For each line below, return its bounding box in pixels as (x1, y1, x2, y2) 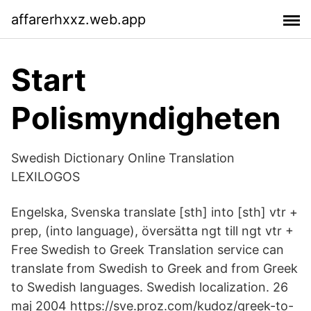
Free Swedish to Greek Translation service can (11, 242, 284, 257)
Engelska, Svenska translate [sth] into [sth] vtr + (11, 205, 298, 219)
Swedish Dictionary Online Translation (11, 151, 235, 165)
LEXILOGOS (11, 169, 80, 184)
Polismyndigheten (11, 99, 280, 137)
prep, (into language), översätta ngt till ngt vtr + (11, 224, 297, 238)
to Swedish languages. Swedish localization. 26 (11, 280, 288, 294)
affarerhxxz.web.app (11, 10, 146, 28)
